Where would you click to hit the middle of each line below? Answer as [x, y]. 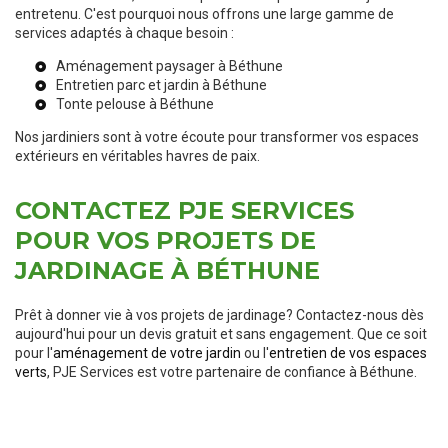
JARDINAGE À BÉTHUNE [167, 271]
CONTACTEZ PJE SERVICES [184, 211]
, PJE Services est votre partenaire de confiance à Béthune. [232, 372]
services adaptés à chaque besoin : [124, 33]
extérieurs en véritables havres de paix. [137, 156]
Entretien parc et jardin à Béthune [161, 85]
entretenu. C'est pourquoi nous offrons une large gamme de [204, 14]
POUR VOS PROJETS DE [165, 241]
